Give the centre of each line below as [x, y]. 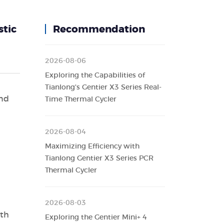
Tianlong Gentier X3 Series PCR [99, 158]
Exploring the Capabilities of [95, 75]
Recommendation [99, 29]
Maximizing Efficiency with [92, 146]
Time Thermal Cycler [81, 99]
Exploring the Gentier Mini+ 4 [96, 217]
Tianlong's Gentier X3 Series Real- [103, 87]
